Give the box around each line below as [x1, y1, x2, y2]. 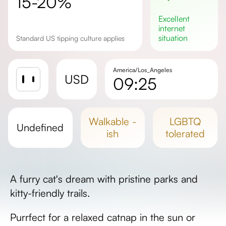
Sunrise [114, 100, 137, 108]
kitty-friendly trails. [10, 187, 90, 199]
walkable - [89, 115, 99, 128]
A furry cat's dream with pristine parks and [10, 173, 198, 185]
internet [158, 23, 186, 33]
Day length [114, 122, 147, 131]
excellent [163, 14, 190, 24]
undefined [24, 121, 64, 134]
